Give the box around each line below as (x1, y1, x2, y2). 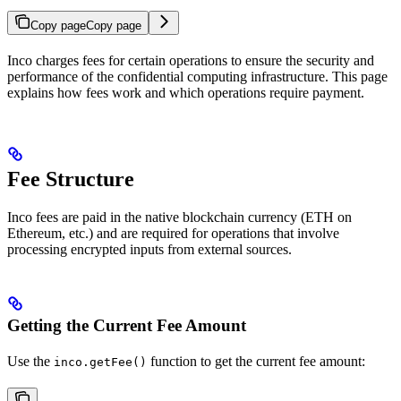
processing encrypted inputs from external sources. (7, 242, 292, 258)
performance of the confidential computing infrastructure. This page (7, 69, 388, 85)
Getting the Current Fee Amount (7, 316, 246, 336)
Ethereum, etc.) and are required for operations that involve (7, 226, 339, 242)
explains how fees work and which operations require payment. (7, 85, 364, 101)
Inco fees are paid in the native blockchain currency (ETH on (7, 209, 352, 226)
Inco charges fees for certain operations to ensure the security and (7, 53, 374, 69)
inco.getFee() (54, 355, 147, 370)
